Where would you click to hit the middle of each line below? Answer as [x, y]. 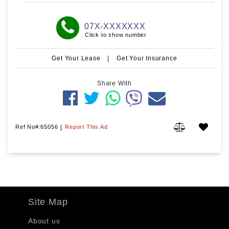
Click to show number [116, 35]
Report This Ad [86, 127]
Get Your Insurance [147, 58]
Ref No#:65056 [37, 127]
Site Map [48, 202]
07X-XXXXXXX [115, 26]
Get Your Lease [77, 58]
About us [44, 221]
